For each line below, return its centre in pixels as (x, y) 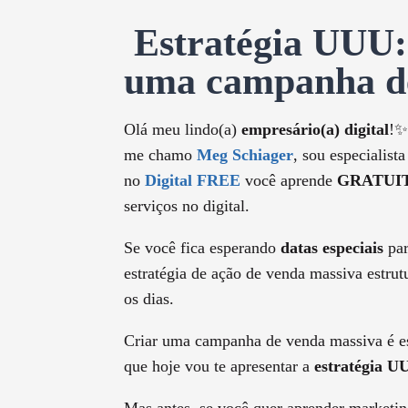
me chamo (160, 155)
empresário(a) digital (315, 130)
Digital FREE (193, 181)
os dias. (149, 299)
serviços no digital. (187, 206)
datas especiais (332, 248)
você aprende (289, 181)
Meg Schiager (245, 155)
